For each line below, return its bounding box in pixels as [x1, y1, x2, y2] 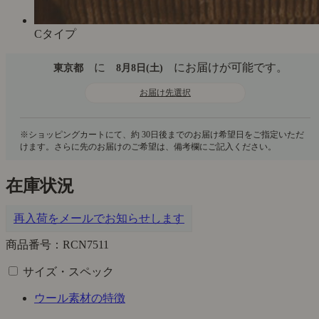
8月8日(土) [116, 63, 163, 74]
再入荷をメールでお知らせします [14, 212, 184, 225]
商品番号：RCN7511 [6, 239, 109, 251]
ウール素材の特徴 [34, 292, 125, 305]
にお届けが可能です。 [174, 61, 288, 74]
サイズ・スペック [23, 266, 114, 278]
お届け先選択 [140, 88, 191, 98]
